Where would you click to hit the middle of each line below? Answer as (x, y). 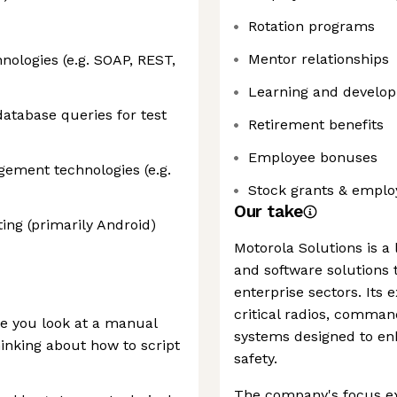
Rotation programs (311, 26)
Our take (269, 211)
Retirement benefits (316, 125)
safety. (256, 358)
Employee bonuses (313, 157)
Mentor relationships (319, 59)
